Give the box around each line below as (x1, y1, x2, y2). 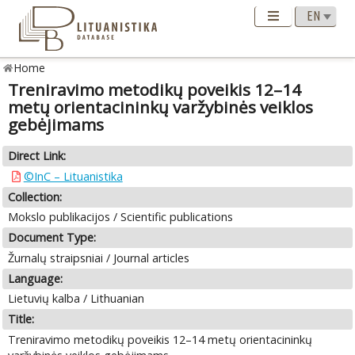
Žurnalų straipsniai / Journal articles (8, 250, 190, 265)
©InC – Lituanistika (23, 168, 123, 184)
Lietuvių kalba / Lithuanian (8, 291, 145, 307)
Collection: (8, 189, 63, 204)
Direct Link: (8, 148, 67, 164)
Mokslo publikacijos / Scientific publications (8, 209, 234, 225)
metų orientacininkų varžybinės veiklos (8, 96, 314, 119)
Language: (8, 270, 63, 286)
